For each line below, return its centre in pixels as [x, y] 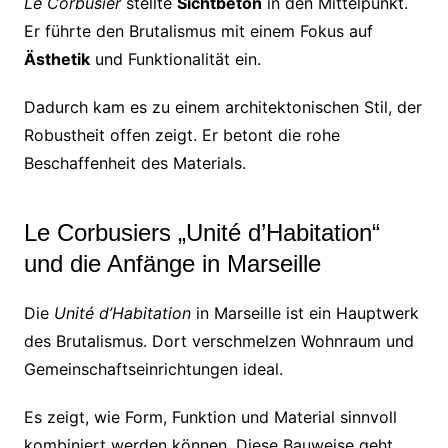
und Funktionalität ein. [175, 58]
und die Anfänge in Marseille [172, 263]
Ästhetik [56, 58]
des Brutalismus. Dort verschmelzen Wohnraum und [218, 340]
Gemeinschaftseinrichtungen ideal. [153, 368]
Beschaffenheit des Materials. [134, 162]
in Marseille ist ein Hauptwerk [304, 312]
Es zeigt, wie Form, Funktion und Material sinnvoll [210, 416]
